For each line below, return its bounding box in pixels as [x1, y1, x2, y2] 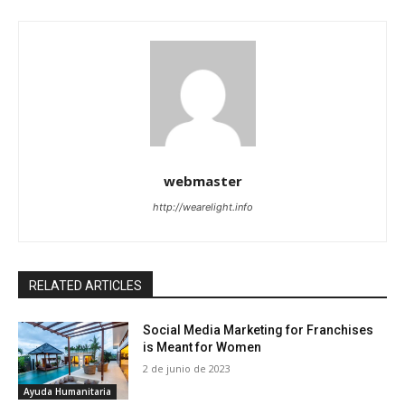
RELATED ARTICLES [29, 278, 142, 294]
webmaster [163, 172, 242, 191]
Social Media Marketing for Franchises [143, 323, 374, 338]
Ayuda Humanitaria [24, 385, 111, 399]
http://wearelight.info [152, 201, 253, 214]
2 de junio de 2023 [143, 362, 231, 376]
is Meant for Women [143, 340, 262, 355]
